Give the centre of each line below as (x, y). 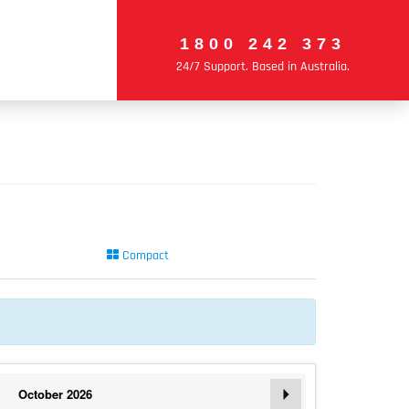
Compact (143, 256)
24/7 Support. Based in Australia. (263, 67)
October (41, 393)
